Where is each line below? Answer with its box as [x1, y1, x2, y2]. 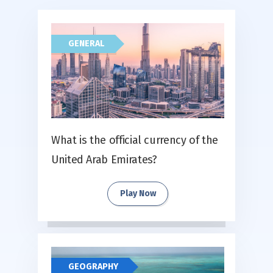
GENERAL [68, 38, 104, 49]
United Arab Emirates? [51, 152, 157, 166]
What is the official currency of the [51, 133, 219, 147]
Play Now [119, 188, 156, 199]
